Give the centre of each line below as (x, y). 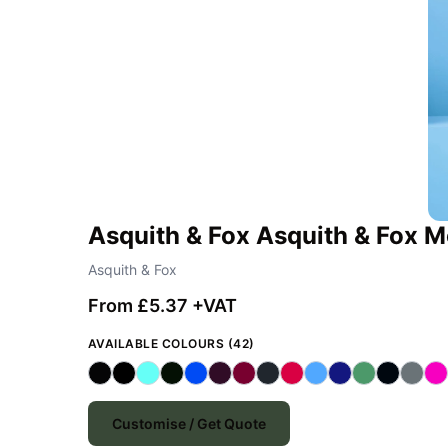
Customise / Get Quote (189, 423)
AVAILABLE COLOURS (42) (171, 343)
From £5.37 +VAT (162, 305)
